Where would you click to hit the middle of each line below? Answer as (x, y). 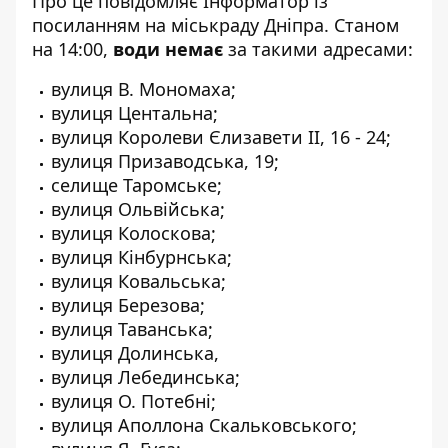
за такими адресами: (318, 49)
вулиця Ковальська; (138, 281)
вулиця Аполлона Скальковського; (204, 425)
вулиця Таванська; (132, 329)
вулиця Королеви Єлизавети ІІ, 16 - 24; (221, 137)
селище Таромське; (136, 185)
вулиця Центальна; (134, 113)
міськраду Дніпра (247, 25)
